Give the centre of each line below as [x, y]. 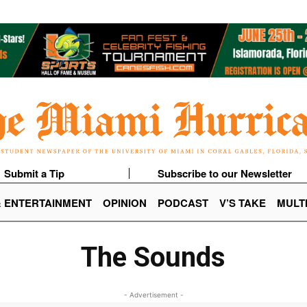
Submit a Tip [34, 174]
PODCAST [183, 203]
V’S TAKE [243, 203]
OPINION [125, 203]
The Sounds [153, 258]
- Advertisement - [153, 295]
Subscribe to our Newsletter [224, 174]
